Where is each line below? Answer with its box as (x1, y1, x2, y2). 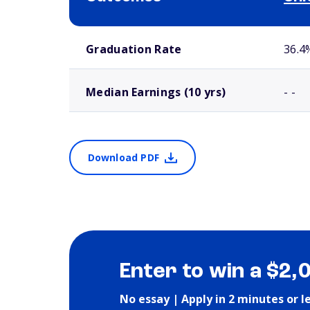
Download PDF (87, 151, 159, 164)
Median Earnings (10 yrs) (86, 84, 226, 100)
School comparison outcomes (69, 28, 165, 35)
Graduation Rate (86, 42, 182, 57)
